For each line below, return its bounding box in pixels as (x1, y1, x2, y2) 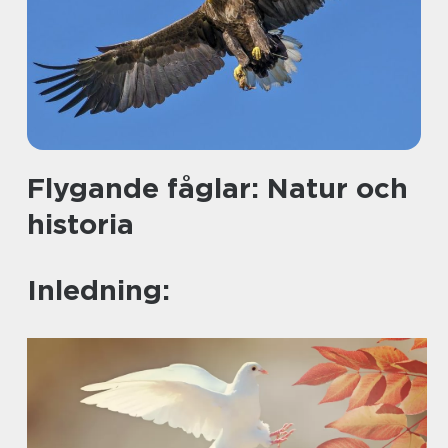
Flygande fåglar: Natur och (27, 171, 408, 205)
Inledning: (27, 273, 170, 307)
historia (27, 207, 134, 241)
